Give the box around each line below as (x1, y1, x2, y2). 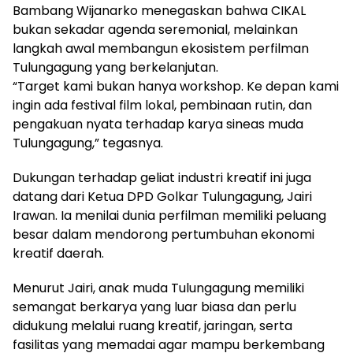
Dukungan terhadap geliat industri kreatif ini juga (13, 168, 311, 187)
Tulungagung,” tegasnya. (13, 133, 163, 152)
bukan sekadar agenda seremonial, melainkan (13, 20, 298, 39)
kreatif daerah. (13, 243, 104, 262)
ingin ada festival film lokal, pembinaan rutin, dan (13, 95, 312, 114)
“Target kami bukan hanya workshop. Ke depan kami (13, 76, 339, 95)
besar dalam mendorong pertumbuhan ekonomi (13, 225, 314, 243)
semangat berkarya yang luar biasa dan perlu (13, 297, 296, 316)
